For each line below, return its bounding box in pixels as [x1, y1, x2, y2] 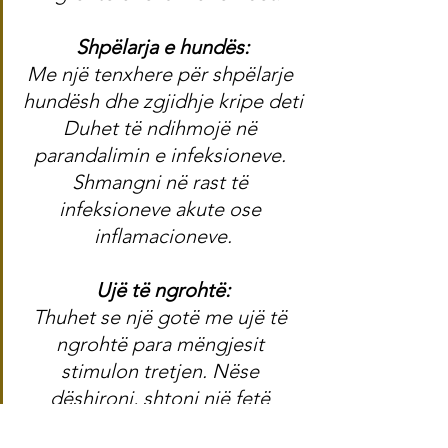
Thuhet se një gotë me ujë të [33, 305, 292, 330]
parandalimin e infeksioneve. [34, 143, 291, 168]
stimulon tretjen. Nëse [61, 359, 264, 384]
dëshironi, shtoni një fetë [50, 386, 275, 411]
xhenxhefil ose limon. [68, 413, 257, 438]
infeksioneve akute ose [59, 197, 266, 222]
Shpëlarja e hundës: [76, 35, 249, 60]
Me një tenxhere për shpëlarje [27, 62, 298, 87]
